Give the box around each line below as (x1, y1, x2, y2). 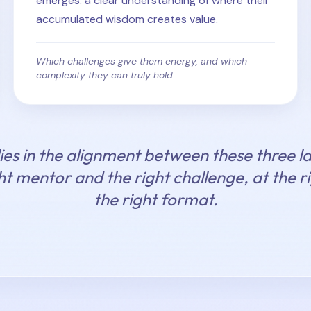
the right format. (93, 189, 218, 210)
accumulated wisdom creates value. (35, 12, 218, 26)
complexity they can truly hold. (35, 69, 175, 81)
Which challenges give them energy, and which (35, 55, 247, 67)
